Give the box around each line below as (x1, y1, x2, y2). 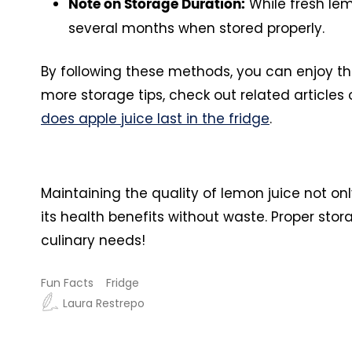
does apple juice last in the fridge (41, 108, 269, 128)
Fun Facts (41, 274, 93, 291)
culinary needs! (41, 230, 145, 250)
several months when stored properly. (68, 18, 324, 38)
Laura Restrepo (63, 295, 145, 311)
